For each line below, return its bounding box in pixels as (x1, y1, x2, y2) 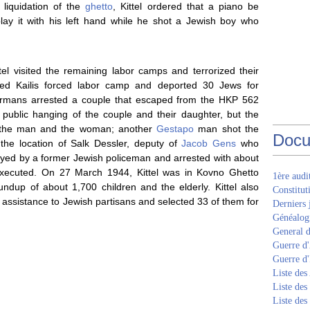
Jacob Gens (181, 138, 237, 149)
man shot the (194, 123, 259, 134)
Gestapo (156, 123, 194, 134)
